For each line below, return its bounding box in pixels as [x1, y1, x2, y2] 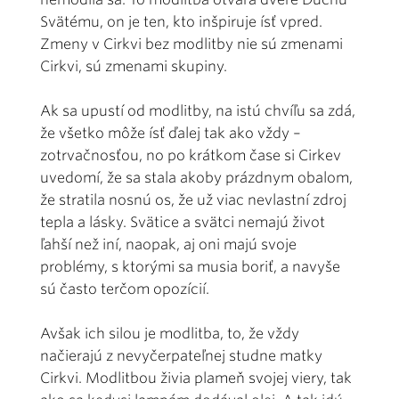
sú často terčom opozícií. [40, 280, 209, 297]
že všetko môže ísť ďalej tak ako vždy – [40, 124, 301, 142]
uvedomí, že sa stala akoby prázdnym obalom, [40, 168, 353, 186]
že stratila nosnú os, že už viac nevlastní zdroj [40, 191, 346, 208]
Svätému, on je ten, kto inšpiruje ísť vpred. [40, 12, 322, 30]
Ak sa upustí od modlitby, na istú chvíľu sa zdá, [40, 102, 355, 119]
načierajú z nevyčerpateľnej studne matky [40, 346, 322, 364]
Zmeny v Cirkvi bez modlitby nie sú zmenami [40, 35, 343, 53]
